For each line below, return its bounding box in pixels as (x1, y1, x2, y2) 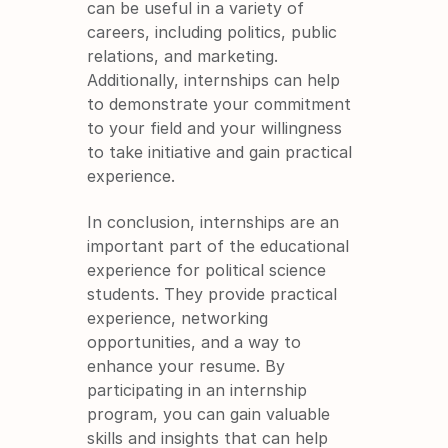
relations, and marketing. (87, 45, 279, 66)
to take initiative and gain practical (87, 141, 353, 162)
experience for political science (87, 259, 327, 280)
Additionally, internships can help (87, 69, 341, 90)
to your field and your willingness (87, 117, 343, 138)
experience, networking (87, 307, 269, 328)
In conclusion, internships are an (87, 211, 340, 232)
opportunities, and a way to (87, 331, 302, 352)
